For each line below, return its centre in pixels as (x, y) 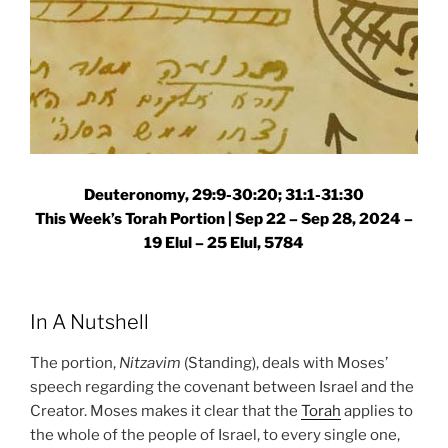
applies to (377, 410)
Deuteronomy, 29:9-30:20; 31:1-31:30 (224, 195)
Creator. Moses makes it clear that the (165, 410)
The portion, (74, 362)
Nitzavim (150, 362)
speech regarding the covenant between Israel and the (222, 386)
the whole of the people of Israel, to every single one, (215, 434)
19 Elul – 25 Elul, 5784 (224, 243)
